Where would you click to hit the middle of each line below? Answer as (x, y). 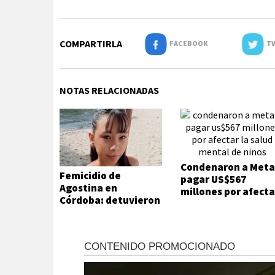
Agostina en (88, 188)
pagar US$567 (214, 179)
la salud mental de (225, 204)
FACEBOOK (187, 43)
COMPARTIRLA (91, 44)
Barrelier (82, 225)
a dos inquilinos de (104, 213)
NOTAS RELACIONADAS (109, 90)
